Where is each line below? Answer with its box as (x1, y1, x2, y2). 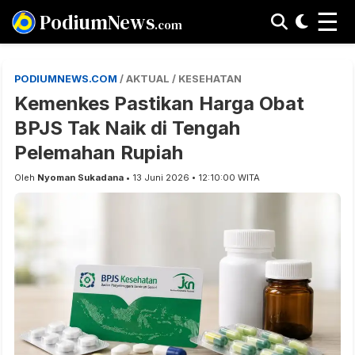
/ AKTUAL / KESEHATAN (120, 73, 242, 85)
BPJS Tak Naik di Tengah (14, 116, 240, 139)
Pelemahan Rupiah (14, 141, 183, 164)
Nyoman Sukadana (37, 172, 124, 183)
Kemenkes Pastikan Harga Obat (14, 92, 304, 115)
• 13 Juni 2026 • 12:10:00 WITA (124, 172, 260, 183)
